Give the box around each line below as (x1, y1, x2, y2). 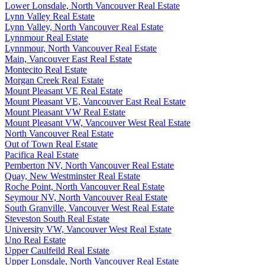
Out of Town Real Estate (5, 139, 98, 150)
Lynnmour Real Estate (5, 33, 88, 43)
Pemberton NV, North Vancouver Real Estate (5, 160, 174, 171)
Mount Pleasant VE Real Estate (5, 86, 122, 96)
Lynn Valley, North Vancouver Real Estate (5, 22, 163, 33)
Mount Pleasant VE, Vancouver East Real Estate (5, 96, 186, 107)
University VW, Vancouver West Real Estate (5, 224, 172, 235)
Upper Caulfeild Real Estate (5, 245, 109, 256)
